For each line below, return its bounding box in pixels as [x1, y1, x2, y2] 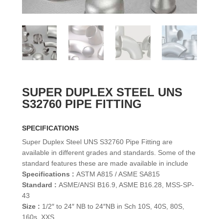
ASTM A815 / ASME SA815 [74, 170, 160, 178]
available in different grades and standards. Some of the [22, 149, 196, 157]
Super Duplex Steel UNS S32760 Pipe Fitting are [22, 138, 173, 146]
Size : [22, 202, 40, 211]
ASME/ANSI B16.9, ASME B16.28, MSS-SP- [56, 181, 194, 189]
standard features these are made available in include [22, 159, 188, 168]
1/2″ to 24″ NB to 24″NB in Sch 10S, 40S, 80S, [40, 202, 184, 211]
